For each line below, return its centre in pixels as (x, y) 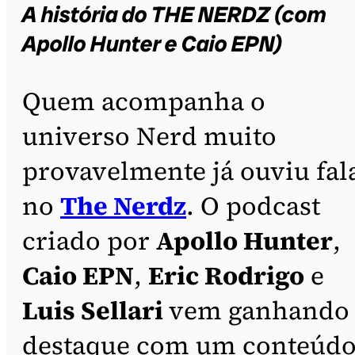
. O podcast (253, 206)
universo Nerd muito (149, 136)
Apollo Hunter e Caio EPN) (153, 44)
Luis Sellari (95, 310)
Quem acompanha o (144, 101)
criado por (89, 240)
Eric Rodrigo (226, 275)
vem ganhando (259, 310)
